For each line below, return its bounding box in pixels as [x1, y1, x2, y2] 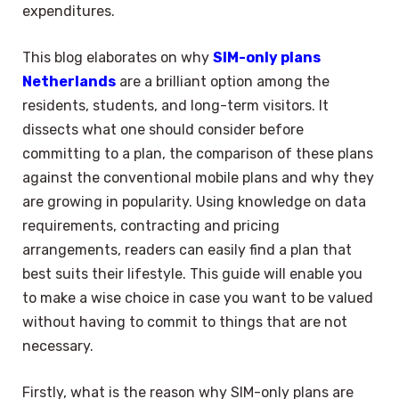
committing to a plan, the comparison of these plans [22, 145, 373, 163]
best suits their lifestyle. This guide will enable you [22, 265, 362, 283]
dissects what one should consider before [22, 121, 304, 139]
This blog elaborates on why [22, 49, 213, 67]
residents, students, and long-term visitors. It [22, 97, 329, 115]
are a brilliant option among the [116, 73, 330, 91]
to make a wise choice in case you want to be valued [22, 289, 373, 307]
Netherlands [22, 73, 116, 91]
